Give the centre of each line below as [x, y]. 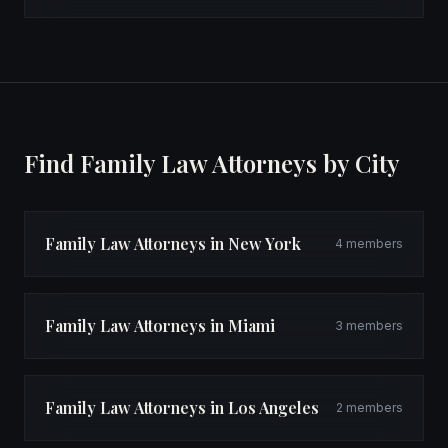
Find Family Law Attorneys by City [212, 162]
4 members [369, 243]
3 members [369, 325]
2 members [369, 407]
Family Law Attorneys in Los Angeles [182, 407]
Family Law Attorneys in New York [173, 243]
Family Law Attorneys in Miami [160, 325]
